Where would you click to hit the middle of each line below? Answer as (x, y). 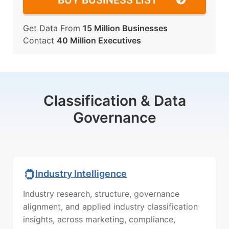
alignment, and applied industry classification (110, 207)
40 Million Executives (99, 40)
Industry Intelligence (81, 173)
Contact (40, 40)
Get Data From (53, 28)
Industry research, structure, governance (101, 194)
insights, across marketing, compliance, (99, 219)
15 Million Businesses (125, 28)
